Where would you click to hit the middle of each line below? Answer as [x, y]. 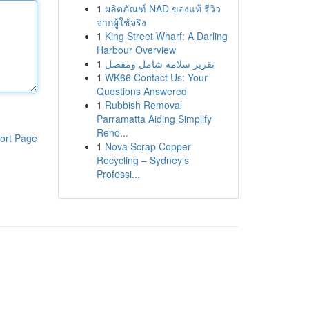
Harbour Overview [136, 50]
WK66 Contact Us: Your [156, 77]
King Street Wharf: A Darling [166, 36]
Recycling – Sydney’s [142, 160]
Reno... [112, 132]
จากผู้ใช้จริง [121, 22]
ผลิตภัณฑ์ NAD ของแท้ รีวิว [162, 8]
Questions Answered [141, 91]
